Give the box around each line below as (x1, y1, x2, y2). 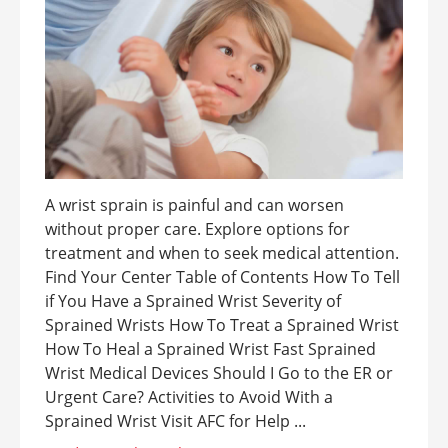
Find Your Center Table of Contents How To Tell (45, 266, 400, 288)
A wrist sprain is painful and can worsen (45, 194, 344, 216)
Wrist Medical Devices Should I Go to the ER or (45, 362, 393, 384)
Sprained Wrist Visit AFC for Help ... (45, 410, 306, 432)
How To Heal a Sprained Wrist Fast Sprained (45, 338, 376, 360)
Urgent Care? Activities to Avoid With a (45, 386, 333, 408)
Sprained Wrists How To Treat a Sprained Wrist (45, 314, 399, 336)
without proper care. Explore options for (45, 218, 350, 240)
